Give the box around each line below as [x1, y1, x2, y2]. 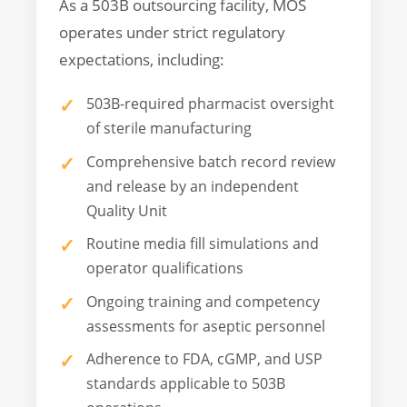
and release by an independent [86, 175, 299, 196]
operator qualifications [86, 258, 243, 279]
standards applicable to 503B [86, 373, 285, 394]
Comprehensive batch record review [86, 151, 335, 172]
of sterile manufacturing [86, 117, 252, 138]
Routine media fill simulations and [86, 233, 319, 254]
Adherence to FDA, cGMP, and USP [86, 349, 323, 370]
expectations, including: [59, 48, 224, 70]
